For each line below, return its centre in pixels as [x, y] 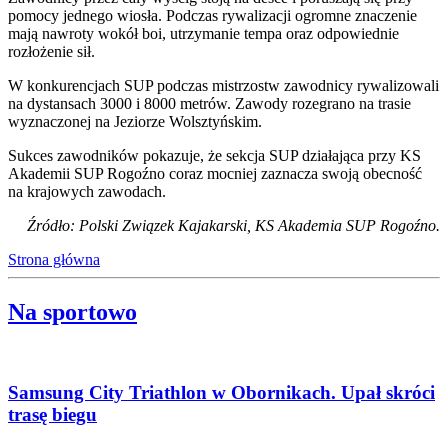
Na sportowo [72, 311]
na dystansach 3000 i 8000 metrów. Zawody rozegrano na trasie [209, 103]
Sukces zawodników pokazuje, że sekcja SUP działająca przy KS [214, 155]
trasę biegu [52, 415]
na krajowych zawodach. [87, 191]
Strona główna [54, 259]
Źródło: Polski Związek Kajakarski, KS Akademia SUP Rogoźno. [233, 225]
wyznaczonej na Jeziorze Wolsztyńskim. [135, 121]
